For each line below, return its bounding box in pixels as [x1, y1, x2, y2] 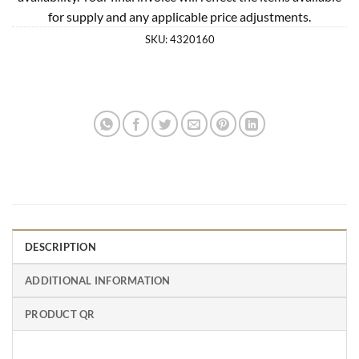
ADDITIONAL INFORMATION [25, 273, 171, 287]
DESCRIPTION [25, 240, 96, 253]
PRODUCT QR [25, 307, 95, 321]
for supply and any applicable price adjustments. [48, 8, 311, 24]
